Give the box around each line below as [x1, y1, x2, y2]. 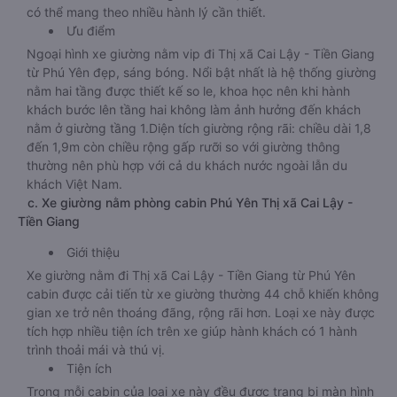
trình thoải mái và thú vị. [27, 342, 165, 357]
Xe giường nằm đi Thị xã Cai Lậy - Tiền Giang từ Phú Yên [27, 268, 355, 283]
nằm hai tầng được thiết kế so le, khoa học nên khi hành [27, 83, 350, 98]
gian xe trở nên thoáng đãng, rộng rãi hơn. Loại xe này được [27, 305, 375, 320]
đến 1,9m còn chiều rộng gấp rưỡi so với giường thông [27, 139, 340, 154]
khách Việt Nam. [27, 176, 122, 191]
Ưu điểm [66, 23, 115, 38]
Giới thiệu [66, 245, 120, 260]
